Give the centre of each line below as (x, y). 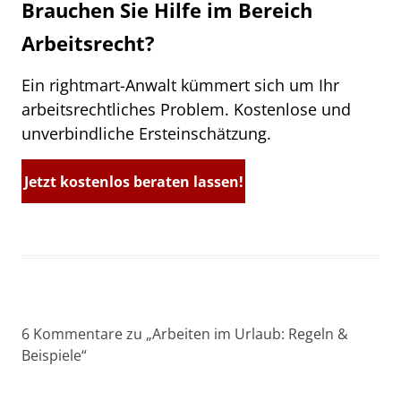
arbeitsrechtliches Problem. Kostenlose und (186, 109)
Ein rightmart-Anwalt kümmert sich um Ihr (180, 85)
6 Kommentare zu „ (87, 333)
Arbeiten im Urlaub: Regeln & (250, 333)
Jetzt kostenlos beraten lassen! (133, 181)
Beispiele (51, 355)
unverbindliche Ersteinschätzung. (146, 133)
